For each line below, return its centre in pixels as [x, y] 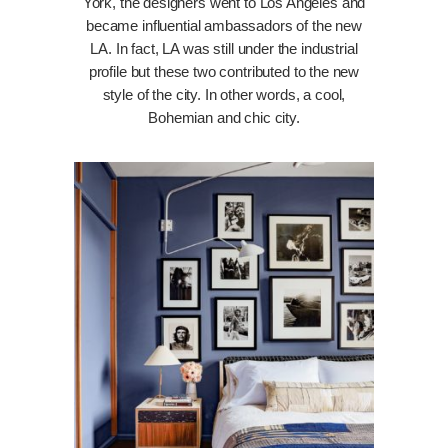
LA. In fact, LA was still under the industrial [224, 49]
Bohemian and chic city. [224, 118]
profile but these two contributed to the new [224, 72]
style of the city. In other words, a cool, [224, 95]
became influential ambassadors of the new [224, 26]
